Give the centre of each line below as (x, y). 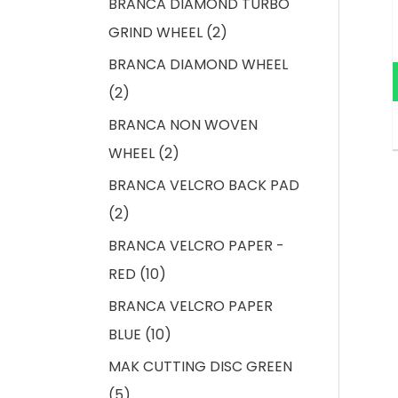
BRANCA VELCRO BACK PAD (204, 185)
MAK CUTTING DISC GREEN (200, 366)
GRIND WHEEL (155, 32)
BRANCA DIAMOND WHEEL (198, 64)
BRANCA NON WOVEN (183, 124)
